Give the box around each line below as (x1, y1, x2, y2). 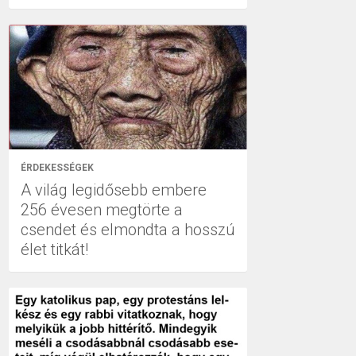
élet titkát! (21, 240, 88, 259)
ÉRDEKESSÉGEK (21, 162, 94, 173)
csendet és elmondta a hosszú (21, 220, 235, 239)
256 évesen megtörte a (21, 200, 183, 219)
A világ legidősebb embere (21, 180, 207, 199)
